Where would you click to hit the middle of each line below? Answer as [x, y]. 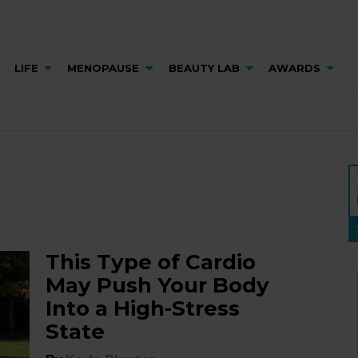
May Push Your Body [158, 285]
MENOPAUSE [103, 68]
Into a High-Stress [143, 308]
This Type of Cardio [151, 262]
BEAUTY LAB [204, 68]
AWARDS [294, 68]
